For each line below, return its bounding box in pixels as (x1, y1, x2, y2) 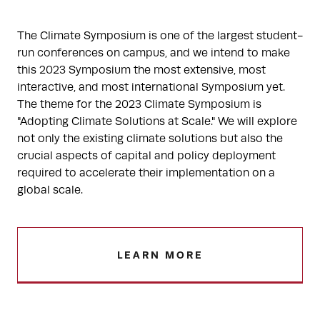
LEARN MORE (116, 249, 204, 261)
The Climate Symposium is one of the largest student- (17, 29, 303, 42)
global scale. (17, 184, 83, 196)
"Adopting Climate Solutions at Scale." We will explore (17, 115, 297, 128)
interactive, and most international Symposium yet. (17, 81, 285, 94)
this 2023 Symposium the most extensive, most (17, 64, 266, 76)
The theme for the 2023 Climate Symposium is (17, 98, 261, 111)
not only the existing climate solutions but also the (17, 132, 283, 145)
